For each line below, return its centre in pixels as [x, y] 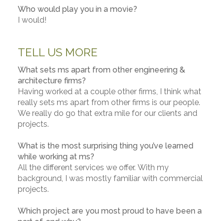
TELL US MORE [57, 52]
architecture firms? [52, 81]
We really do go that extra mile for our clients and [107, 113]
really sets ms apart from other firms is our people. [109, 102]
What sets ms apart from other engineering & [101, 70]
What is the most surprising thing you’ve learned [105, 146]
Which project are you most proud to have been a [110, 211]
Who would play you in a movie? [77, 9]
